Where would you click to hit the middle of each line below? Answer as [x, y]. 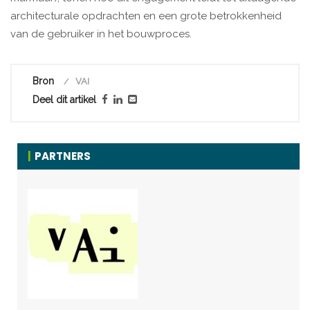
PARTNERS [63, 156]
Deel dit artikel [64, 100]
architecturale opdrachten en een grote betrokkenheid [146, 16]
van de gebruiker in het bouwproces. [101, 34]
